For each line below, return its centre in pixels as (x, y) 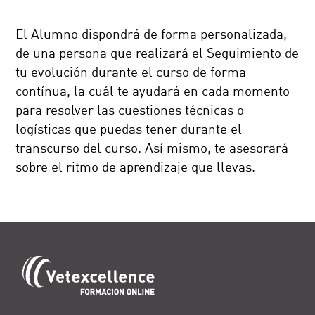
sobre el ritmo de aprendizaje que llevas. (136, 168)
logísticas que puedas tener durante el (129, 130)
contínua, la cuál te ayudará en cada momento (153, 92)
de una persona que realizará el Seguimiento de (157, 54)
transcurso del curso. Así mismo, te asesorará (152, 149)
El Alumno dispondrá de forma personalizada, (152, 35)
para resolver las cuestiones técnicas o (130, 111)
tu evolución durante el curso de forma (131, 73)
